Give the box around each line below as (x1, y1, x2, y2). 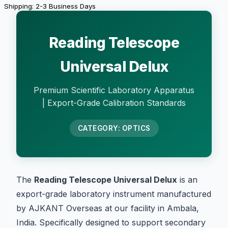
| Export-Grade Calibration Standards (42, 97, 186, 108)
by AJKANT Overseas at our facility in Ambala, (16, 203, 199, 213)
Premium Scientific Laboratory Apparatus (34, 84, 194, 95)
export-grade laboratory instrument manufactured (16, 188, 211, 199)
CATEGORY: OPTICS (77, 124, 151, 132)
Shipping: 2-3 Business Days (4, 2, 96, 10)
